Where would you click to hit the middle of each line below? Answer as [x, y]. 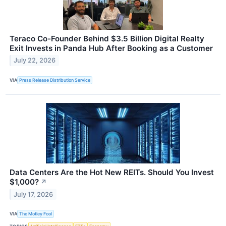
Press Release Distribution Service [55, 80]
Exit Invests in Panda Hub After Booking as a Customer [111, 48]
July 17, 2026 [34, 194]
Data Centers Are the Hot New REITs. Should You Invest [112, 172]
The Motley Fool [36, 214]
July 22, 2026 [35, 61]
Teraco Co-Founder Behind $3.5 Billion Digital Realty [107, 38]
